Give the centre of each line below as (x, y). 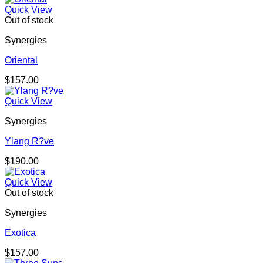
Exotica (20, 233)
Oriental (21, 60)
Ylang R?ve (29, 141)
